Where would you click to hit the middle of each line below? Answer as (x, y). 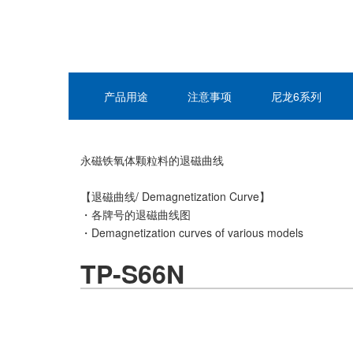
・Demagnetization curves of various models (192, 232)
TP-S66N (132, 273)
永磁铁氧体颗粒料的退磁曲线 (152, 160)
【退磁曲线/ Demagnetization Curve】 (175, 196)
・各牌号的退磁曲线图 (136, 214)
